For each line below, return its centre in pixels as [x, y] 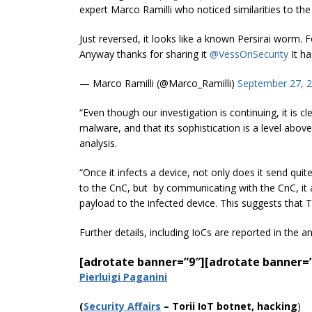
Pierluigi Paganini [123, 276]
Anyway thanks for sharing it [145, 54]
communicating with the [221, 187]
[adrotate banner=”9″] [142, 262]
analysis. [98, 143]
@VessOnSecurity [249, 54]
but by [148, 187]
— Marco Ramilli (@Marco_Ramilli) [158, 83]
